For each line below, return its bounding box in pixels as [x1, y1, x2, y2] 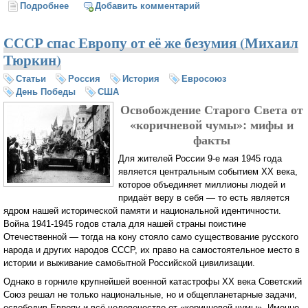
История [122, 73, 159, 84]
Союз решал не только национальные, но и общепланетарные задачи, [3, 289, 297, 300]
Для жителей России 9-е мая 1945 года [118, 153, 282, 164]
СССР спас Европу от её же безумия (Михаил [3, 32, 298, 53]
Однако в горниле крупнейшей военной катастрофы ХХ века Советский [3, 276, 302, 287]
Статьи [16, 73, 46, 84]
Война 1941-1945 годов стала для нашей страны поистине [3, 219, 246, 230]
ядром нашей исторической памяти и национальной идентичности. [3, 206, 281, 217]
